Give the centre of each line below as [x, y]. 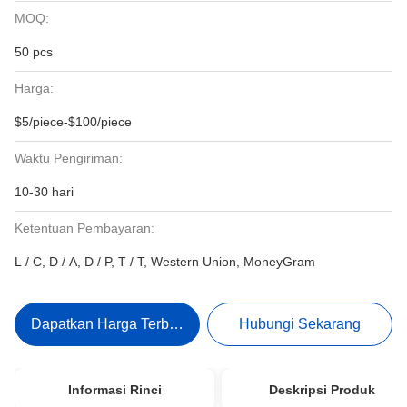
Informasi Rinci [114, 390]
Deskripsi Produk [322, 390]
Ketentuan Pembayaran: [84, 228]
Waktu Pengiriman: [69, 158]
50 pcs [34, 52]
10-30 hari [44, 192]
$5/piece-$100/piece [73, 122]
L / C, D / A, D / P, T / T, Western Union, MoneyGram [165, 262]
